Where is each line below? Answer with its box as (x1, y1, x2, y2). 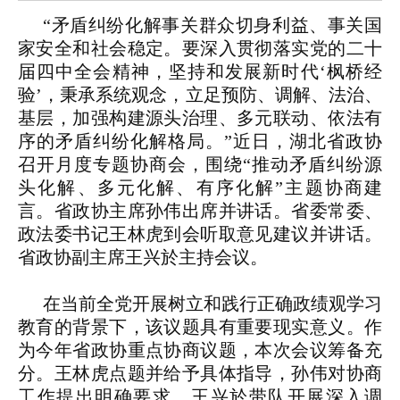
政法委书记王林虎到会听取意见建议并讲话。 (18, 224, 382, 245)
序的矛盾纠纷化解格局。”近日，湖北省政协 (18, 131, 382, 152)
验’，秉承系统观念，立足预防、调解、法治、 (18, 85, 382, 105)
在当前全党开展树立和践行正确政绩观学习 (43, 294, 382, 314)
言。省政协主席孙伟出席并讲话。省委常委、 (18, 201, 382, 221)
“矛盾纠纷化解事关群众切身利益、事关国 (43, 15, 382, 36)
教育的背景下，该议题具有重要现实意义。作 (18, 317, 382, 337)
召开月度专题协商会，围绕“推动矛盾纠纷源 (18, 154, 382, 175)
